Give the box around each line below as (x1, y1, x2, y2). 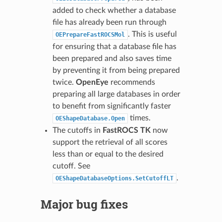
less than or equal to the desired (52, 150, 164, 158)
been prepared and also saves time (52, 54, 171, 62)
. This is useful (127, 30, 177, 38)
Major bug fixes (40, 196, 128, 212)
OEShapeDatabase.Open (55, 114, 125, 122)
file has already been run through (52, 18, 166, 26)
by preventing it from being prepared (52, 66, 180, 74)
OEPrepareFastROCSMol (55, 31, 125, 38)
